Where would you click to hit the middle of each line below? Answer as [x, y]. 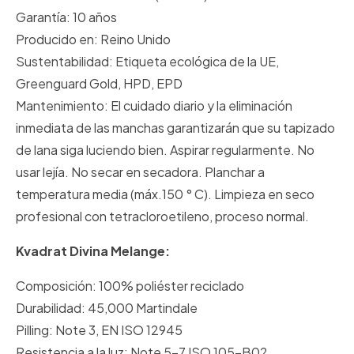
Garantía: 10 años [66, 17]
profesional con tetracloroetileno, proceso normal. [164, 217]
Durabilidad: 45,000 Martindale [107, 308]
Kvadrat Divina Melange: [93, 251]
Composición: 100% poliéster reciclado [130, 286]
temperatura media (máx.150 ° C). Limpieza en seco [165, 194]
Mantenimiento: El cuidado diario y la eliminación [154, 106]
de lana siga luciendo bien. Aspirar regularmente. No [165, 150]
